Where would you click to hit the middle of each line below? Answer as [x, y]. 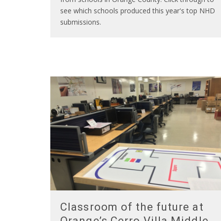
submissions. [81, 22]
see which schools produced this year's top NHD [138, 10]
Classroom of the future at [132, 207]
